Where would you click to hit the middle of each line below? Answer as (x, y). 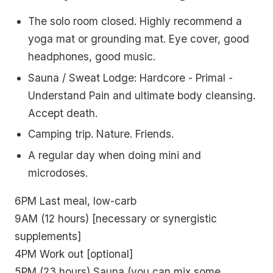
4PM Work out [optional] (74, 254)
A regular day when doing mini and (115, 155)
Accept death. (63, 113)
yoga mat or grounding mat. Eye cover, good (139, 38)
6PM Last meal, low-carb (76, 201)
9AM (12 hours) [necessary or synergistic (116, 219)
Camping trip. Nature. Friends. (101, 134)
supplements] (48, 236)
